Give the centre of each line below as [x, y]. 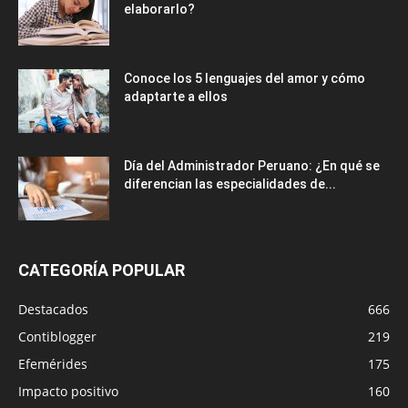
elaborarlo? [159, 10]
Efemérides [53, 364]
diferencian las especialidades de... [230, 184]
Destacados [53, 310]
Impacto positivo [68, 392]
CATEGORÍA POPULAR [102, 270]
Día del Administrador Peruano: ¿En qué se [252, 166]
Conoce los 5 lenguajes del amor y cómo [245, 79]
